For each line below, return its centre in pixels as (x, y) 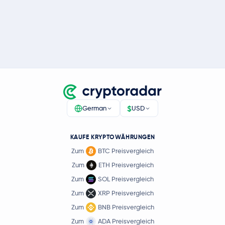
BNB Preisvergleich (126, 207)
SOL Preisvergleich (126, 179)
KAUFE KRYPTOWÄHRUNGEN (113, 137)
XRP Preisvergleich (126, 193)
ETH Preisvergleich (126, 165)
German (94, 108)
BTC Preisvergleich (126, 151)
